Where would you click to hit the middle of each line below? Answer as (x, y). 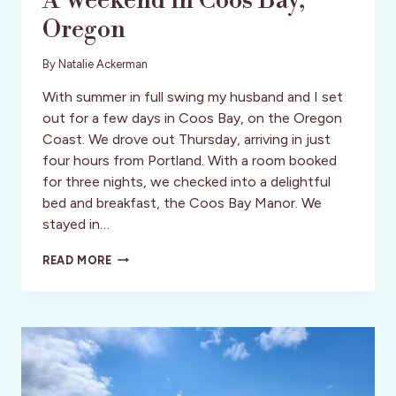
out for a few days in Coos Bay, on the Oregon (192, 118)
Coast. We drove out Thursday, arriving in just (187, 139)
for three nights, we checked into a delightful (187, 181)
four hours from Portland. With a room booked (190, 160)
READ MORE (77, 260)
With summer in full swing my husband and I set (193, 96)
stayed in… (76, 224)
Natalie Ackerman (103, 64)
